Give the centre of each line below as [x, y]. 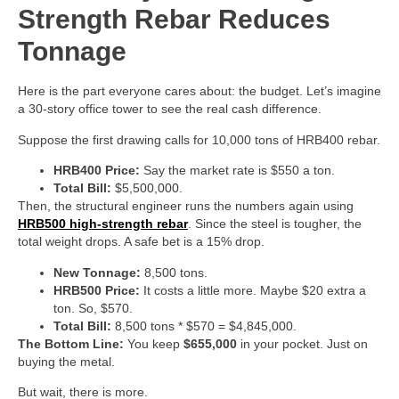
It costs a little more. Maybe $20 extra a [253, 290]
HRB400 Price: [97, 171]
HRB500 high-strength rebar [103, 224]
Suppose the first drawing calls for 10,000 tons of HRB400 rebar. [199, 139]
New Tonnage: [97, 272]
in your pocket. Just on [302, 343]
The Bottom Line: [71, 343]
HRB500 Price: [97, 290]
